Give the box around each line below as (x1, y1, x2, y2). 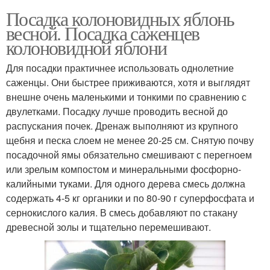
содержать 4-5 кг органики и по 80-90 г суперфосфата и (6, 191, 254, 206)
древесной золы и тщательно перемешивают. (6, 220, 211, 234)
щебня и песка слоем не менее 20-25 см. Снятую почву (6, 133, 254, 148)
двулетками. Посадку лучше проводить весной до (6, 104, 228, 119)
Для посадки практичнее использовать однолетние (6, 61, 234, 75)
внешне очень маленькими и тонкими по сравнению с (6, 90, 246, 104)
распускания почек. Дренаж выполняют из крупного (6, 119, 238, 133)
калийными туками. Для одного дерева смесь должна (6, 177, 245, 191)
